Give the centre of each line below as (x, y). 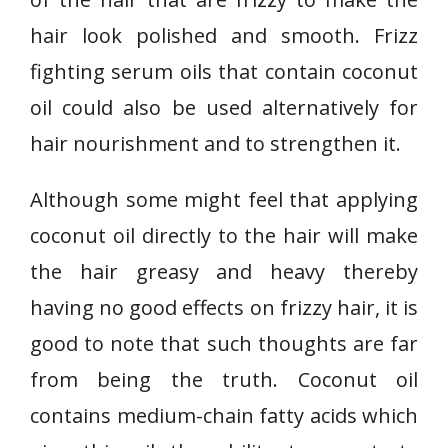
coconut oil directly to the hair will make (224, 235)
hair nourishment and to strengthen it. (215, 143)
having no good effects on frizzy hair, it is (224, 307)
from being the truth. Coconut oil (224, 379)
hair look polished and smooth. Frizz (224, 35)
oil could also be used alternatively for (224, 107)
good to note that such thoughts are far (224, 343)
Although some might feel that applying (224, 199)
